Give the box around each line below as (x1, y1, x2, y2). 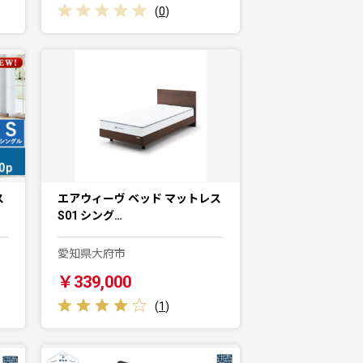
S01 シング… (58, 208, 122, 222)
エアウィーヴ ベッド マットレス (58, 191, 221, 205)
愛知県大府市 (58, 246, 126, 260)
